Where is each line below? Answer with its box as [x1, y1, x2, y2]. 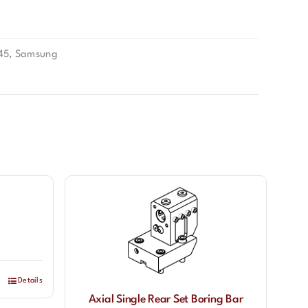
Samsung [14, 49, 58, 60]
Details [18, 277, 43, 285]
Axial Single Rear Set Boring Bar [88, 294, 243, 305]
